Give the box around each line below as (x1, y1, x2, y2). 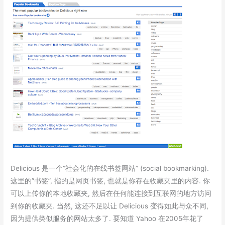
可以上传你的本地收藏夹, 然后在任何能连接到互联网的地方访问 (11, 189, 212, 198)
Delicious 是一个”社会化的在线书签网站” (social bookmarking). (11, 164, 209, 173)
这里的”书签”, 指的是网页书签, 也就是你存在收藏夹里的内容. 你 (11, 177, 210, 185)
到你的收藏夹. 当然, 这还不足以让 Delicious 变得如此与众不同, (11, 202, 209, 210)
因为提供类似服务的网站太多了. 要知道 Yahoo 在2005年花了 (11, 214, 204, 223)
